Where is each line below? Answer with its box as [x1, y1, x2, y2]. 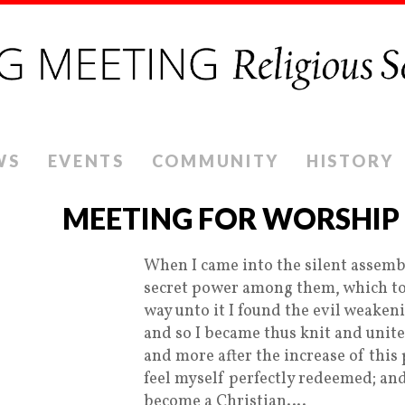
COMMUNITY [151, 151, 280, 171]
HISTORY [306, 151, 394, 171]
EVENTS [47, 151, 125, 171]
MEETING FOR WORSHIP [62, 201, 400, 236]
